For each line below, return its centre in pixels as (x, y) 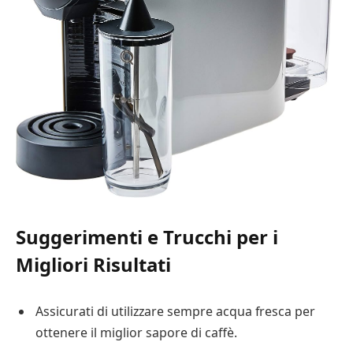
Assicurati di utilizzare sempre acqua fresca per (175, 311)
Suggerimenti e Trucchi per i (147, 236)
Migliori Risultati (93, 264)
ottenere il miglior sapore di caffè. (136, 332)
